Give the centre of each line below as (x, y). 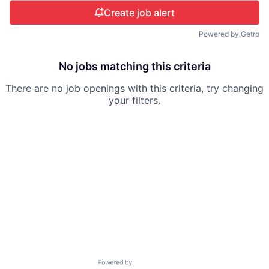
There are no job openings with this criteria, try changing (134, 88)
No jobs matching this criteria (134, 66)
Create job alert (139, 13)
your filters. (134, 100)
